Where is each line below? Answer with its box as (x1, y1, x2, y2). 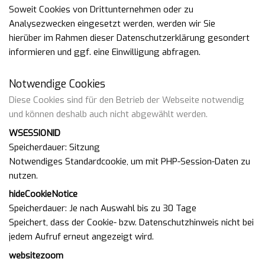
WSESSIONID (9, 127, 60, 139)
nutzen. (9, 169, 38, 182)
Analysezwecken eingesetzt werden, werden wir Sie (9, 18, 215, 30)
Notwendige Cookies (9, 77, 105, 91)
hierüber (9, 32, 44, 44)
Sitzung (69, 141, 100, 153)
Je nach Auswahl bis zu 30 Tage (69, 202, 196, 214)
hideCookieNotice (9, 188, 77, 200)
